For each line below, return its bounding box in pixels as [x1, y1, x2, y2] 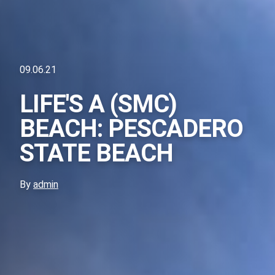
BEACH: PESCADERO [20, 114, 243, 144]
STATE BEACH [20, 139, 173, 168]
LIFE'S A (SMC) [20, 90, 177, 119]
